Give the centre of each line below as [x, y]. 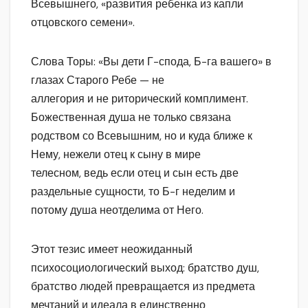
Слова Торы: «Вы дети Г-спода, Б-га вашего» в [151, 61]
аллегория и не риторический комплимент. [140, 98]
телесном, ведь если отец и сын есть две [135, 173]
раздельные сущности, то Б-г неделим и [133, 191]
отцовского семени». [83, 22]
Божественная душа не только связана [131, 117]
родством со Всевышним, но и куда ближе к [142, 135]
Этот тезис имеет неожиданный [112, 249]
